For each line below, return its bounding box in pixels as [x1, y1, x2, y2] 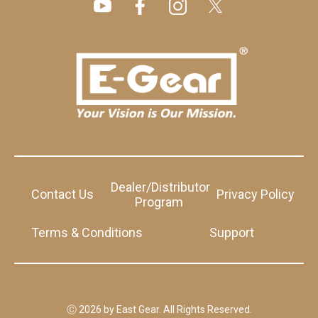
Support [209, 224, 254, 240]
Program [134, 194, 183, 209]
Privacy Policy [216, 187, 295, 202]
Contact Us [31, 187, 94, 202]
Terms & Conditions [31, 224, 143, 240]
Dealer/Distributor [110, 179, 210, 194]
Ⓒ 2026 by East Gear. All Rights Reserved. [66, 303, 252, 315]
